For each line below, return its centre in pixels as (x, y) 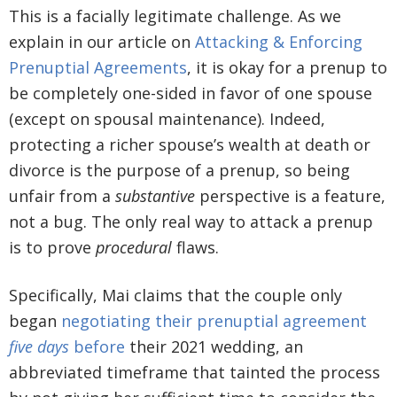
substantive (155, 196)
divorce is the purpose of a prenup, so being (179, 171)
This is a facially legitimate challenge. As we (175, 16)
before (97, 347)
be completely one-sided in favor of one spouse (191, 93)
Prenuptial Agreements (98, 68)
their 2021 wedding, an (214, 347)
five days (39, 347)
